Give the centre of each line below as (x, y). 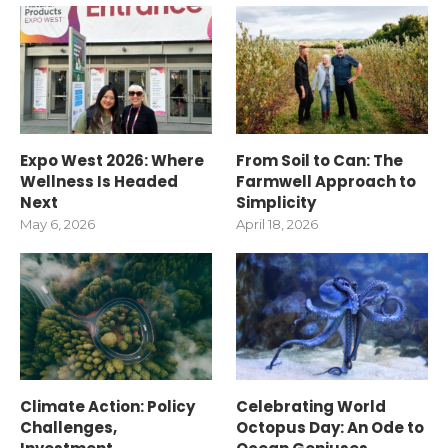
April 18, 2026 (277, 223)
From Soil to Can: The (320, 160)
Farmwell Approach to (326, 181)
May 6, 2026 (57, 223)
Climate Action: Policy (107, 407)
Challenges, (68, 428)
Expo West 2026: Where (112, 160)
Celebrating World (311, 407)
